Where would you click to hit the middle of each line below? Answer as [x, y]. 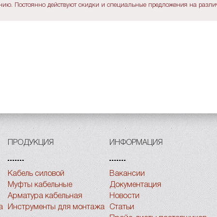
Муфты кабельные [40, 185]
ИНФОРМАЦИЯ [136, 143]
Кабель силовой [36, 174]
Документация [135, 185]
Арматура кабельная [45, 196]
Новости [124, 196]
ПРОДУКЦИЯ [31, 143]
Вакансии [127, 174]
